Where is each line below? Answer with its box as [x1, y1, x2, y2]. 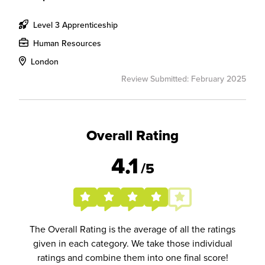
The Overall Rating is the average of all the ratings [30, 222, 235, 235]
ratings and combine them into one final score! [37, 251, 228, 264]
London [28, 56, 59, 67]
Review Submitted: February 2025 [121, 73, 246, 85]
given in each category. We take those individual [33, 237, 232, 250]
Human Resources [31, 37, 101, 49]
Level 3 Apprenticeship [31, 19, 118, 31]
